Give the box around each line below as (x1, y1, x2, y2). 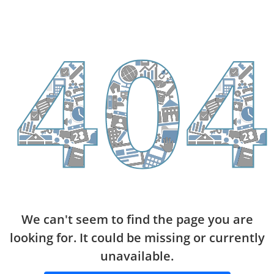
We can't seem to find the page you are (21, 210, 253, 228)
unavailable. (100, 247, 174, 264)
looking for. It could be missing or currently (9, 229, 265, 246)
